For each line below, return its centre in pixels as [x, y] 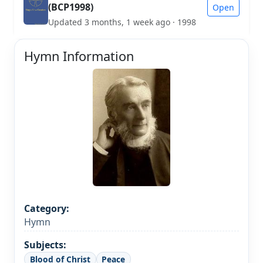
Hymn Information [79, 56]
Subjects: [45, 245]
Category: [47, 209]
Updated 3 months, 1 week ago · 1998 [122, 22]
